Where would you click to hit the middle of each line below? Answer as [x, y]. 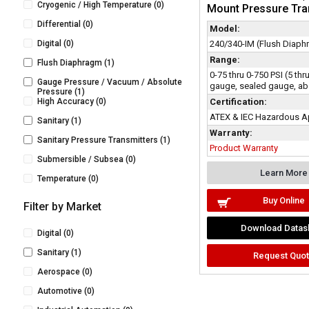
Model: [225, 29]
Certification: [238, 102]
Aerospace [58, 272]
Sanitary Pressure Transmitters [97, 140]
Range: [225, 60]
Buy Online [283, 201]
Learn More [283, 173]
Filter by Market [62, 207]
